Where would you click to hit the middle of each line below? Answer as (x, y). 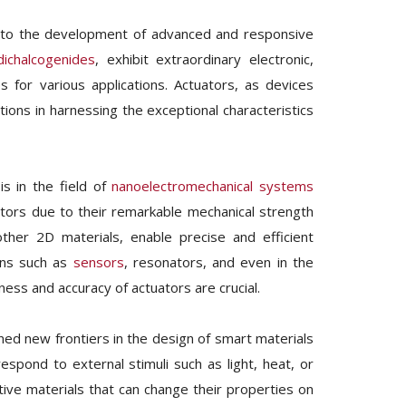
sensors (98, 262)
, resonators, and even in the (219, 262)
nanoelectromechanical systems (213, 186)
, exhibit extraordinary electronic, (205, 59)
